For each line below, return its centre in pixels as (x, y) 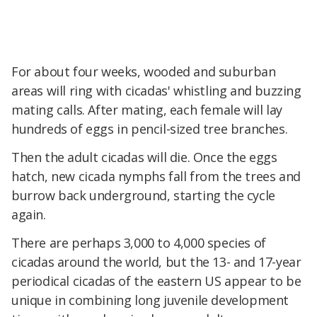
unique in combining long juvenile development (150, 300)
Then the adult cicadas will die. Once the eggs (144, 157)
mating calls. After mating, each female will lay (147, 110)
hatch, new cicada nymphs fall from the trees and (156, 177)
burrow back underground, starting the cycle (143, 196)
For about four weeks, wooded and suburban (144, 72)
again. (29, 215)
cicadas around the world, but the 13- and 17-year (156, 262)
